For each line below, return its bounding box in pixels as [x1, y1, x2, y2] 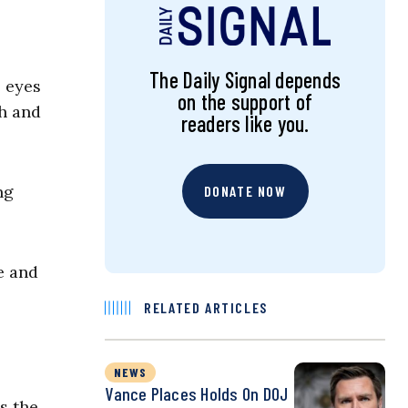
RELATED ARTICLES [144, 299, 268, 317]
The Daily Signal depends [149, 66, 341, 94]
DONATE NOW [203, 182, 287, 200]
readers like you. [180, 110, 310, 138]
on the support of [178, 88, 313, 116]
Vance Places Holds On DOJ [105, 382, 289, 405]
